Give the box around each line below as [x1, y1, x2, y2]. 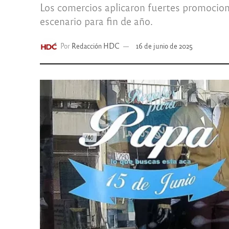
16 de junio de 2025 [135, 41, 193, 51]
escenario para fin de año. [39, 14, 153, 28]
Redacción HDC [71, 41, 120, 51]
